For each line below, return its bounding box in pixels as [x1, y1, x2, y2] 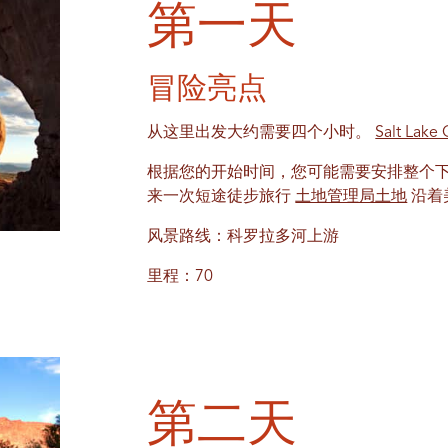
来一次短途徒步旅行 [147, 189, 296, 206]
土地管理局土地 [295, 189, 408, 206]
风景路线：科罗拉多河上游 [147, 229, 340, 246]
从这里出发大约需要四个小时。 [147, 125, 376, 142]
